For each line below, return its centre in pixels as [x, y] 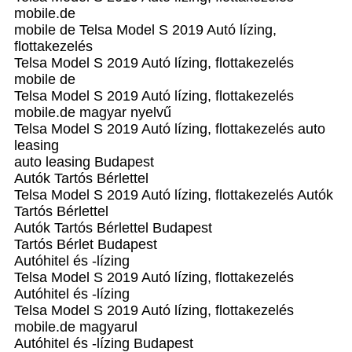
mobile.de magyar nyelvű [93, 112]
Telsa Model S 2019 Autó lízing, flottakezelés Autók [174, 195]
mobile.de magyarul [76, 327]
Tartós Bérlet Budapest [86, 244]
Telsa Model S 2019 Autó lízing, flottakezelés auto [170, 129]
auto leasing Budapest [84, 162]
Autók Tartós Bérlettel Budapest [113, 228]
